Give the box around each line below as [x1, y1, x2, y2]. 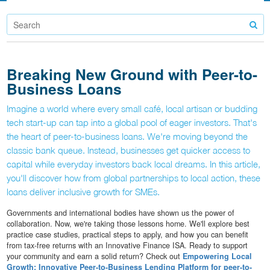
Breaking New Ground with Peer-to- [6, 63, 257, 85]
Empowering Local [182, 251, 252, 262]
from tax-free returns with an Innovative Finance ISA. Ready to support [6, 240, 248, 251]
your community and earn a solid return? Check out [6, 251, 183, 262]
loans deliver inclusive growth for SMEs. [6, 186, 160, 198]
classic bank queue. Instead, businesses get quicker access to [6, 145, 250, 156]
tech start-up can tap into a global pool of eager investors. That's [6, 117, 257, 128]
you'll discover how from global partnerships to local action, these [6, 172, 260, 184]
